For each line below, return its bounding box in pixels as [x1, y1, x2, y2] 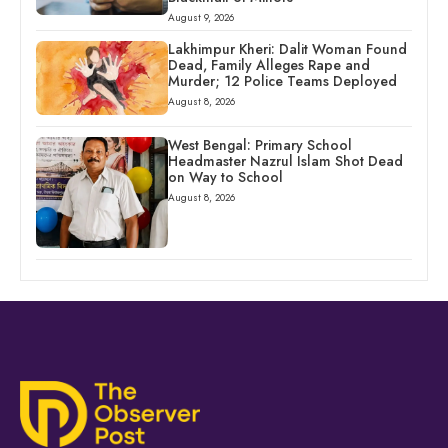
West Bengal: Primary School [167, 135, 352, 156]
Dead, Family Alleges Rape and [167, 55, 370, 76]
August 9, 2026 [167, 10, 234, 26]
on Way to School [167, 167, 283, 188]
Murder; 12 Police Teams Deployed [167, 71, 397, 92]
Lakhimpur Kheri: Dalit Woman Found [167, 39, 407, 60]
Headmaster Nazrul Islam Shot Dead [167, 151, 403, 172]
